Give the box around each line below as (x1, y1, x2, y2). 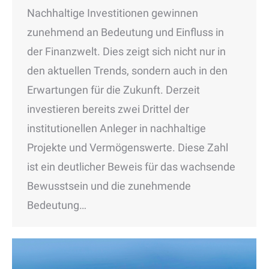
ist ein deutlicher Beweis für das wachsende (27, 160, 235, 173)
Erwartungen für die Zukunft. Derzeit (27, 83, 200, 96)
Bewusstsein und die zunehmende (27, 179, 191, 192)
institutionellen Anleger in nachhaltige (27, 121, 206, 134)
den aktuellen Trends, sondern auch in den (27, 64, 228, 77)
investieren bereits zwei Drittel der (27, 102, 189, 115)
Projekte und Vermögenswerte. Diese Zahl (27, 141, 228, 154)
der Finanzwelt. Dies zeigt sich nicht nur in (27, 44, 226, 58)
